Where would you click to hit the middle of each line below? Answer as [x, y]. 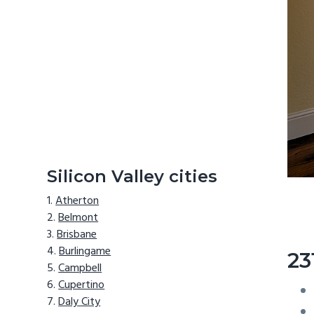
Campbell [80, 269]
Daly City [80, 302]
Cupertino [82, 286]
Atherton [77, 202]
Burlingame [85, 252]
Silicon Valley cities [132, 176]
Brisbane [77, 235]
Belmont [78, 218]
